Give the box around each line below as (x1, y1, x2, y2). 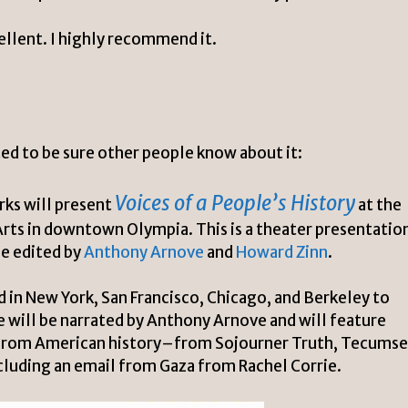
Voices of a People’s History (115, 189, 355, 216)
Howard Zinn (236, 241, 328, 262)
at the (355, 194, 402, 215)
